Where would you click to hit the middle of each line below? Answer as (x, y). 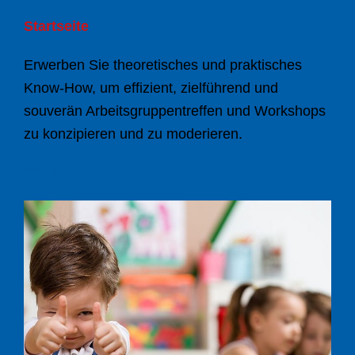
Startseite (56, 27)
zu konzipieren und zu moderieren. (133, 134)
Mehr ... (50, 170)
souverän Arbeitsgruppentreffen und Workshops (175, 111)
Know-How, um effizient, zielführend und (151, 88)
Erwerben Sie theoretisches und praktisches (163, 65)
